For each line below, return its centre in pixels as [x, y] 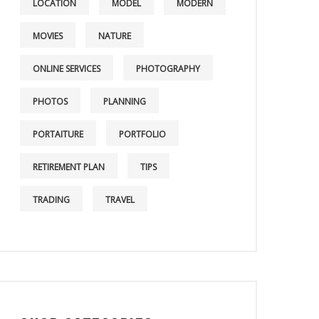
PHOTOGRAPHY [168, 69]
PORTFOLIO [142, 134]
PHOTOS [50, 101]
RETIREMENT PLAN [69, 167]
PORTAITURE [58, 134]
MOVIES [48, 36]
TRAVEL [120, 200]
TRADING [51, 200]
